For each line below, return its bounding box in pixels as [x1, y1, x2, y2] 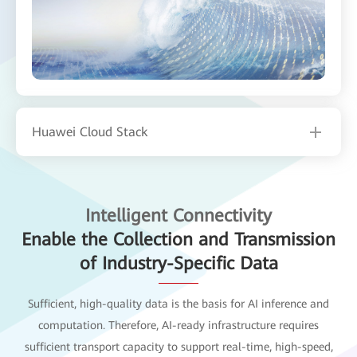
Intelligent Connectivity [85, 205, 272, 226]
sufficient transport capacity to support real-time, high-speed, [24, 339, 333, 353]
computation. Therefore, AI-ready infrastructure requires [38, 318, 319, 331]
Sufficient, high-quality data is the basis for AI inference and [28, 296, 329, 310]
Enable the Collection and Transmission [22, 229, 335, 249]
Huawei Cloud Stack [32, 124, 147, 139]
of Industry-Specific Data [79, 253, 278, 273]
